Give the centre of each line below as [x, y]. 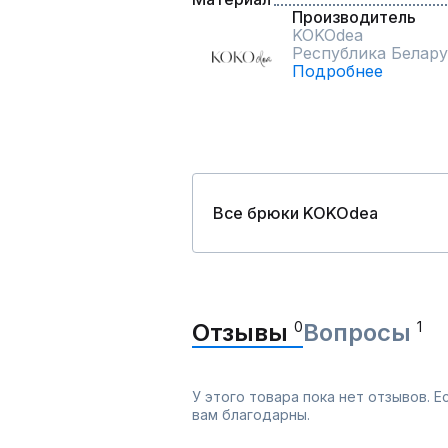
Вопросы [360, 332]
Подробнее [337, 71]
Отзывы [243, 332]
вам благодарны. [251, 414]
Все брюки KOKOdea [295, 213]
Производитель [354, 17]
